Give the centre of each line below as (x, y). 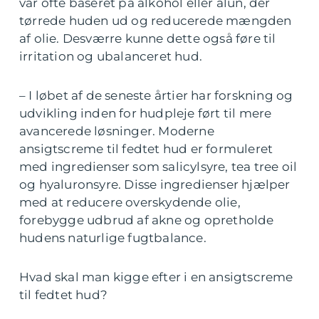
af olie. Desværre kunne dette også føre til (148, 39)
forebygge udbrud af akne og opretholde (147, 220)
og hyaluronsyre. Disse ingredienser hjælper (155, 185)
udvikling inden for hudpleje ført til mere (146, 114)
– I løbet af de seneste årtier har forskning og (156, 96)
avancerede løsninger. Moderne (117, 131)
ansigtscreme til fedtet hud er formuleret (146, 149)
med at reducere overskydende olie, (130, 203)
